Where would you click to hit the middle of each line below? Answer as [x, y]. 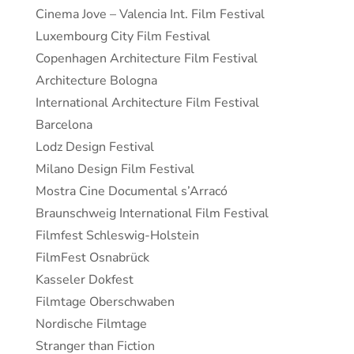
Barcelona [64, 125]
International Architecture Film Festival [147, 103]
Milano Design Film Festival [115, 169]
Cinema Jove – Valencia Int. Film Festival [150, 14]
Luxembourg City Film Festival [123, 36]
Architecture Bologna [96, 81]
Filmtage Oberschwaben [105, 302]
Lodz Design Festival [95, 147]
